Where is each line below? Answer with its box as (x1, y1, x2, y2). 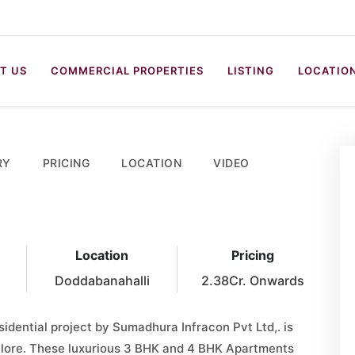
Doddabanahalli (54, 273, 150, 288)
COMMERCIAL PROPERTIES (51, 64, 204, 77)
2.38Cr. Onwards (201, 273, 304, 288)
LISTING (227, 64, 274, 77)
